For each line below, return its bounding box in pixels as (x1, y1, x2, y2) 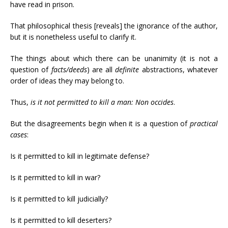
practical (190, 119, 218, 128)
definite (115, 65, 139, 74)
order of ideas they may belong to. (10, 76, 124, 85)
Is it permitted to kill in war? (10, 173, 100, 182)
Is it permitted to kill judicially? (10, 194, 108, 204)
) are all (87, 65, 116, 74)
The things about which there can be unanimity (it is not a (10, 53, 218, 63)
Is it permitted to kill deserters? (10, 215, 111, 225)
